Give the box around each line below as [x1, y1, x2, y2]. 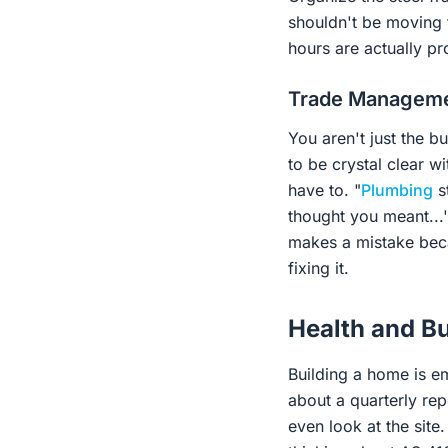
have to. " [288, 180, 361, 200]
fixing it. [288, 258, 349, 278]
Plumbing [361, 180, 433, 200]
